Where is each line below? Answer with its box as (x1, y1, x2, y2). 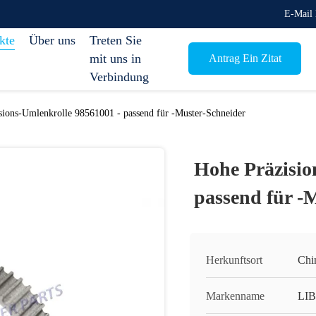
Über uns (29, 33, 75, 47)
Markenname (206, 290, 265, 302)
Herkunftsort (206, 254, 262, 266)
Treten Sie (90, 33, 142, 47)
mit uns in (90, 51, 141, 66)
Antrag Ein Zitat (208, 51, 281, 64)
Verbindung (90, 70, 149, 84)
